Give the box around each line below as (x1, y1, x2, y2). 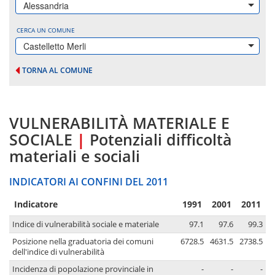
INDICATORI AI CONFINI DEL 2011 (9, 175, 168, 189)
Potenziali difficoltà (90, 129, 232, 150)
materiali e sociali (9, 145, 140, 167)
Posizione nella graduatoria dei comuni (12, 236, 153, 247)
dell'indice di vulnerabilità (12, 247, 104, 258)
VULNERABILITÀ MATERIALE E (9, 112, 230, 134)
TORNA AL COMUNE (22, 65, 93, 76)
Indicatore (14, 198, 58, 211)
